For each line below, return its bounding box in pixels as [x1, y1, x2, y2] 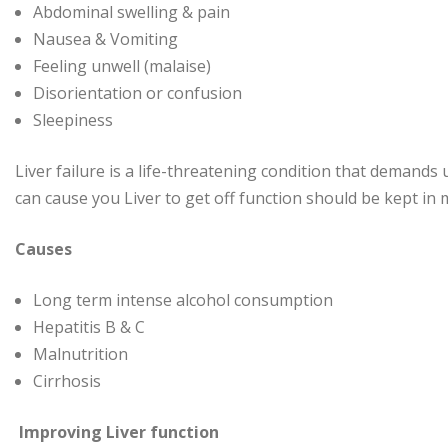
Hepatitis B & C [33, 316, 145, 339]
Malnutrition [33, 343, 128, 366]
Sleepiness [33, 109, 113, 132]
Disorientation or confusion [33, 82, 242, 105]
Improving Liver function [19, 421, 219, 444]
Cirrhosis [33, 370, 101, 393]
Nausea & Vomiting [33, 28, 178, 51]
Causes [15, 238, 72, 261]
